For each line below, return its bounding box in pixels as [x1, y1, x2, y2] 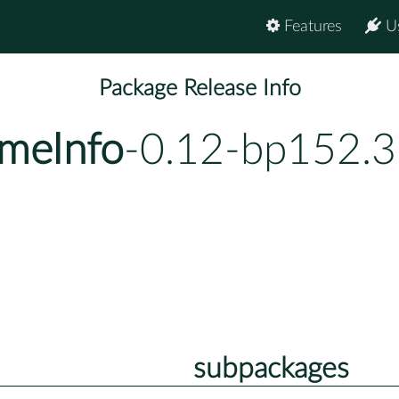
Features [280, 19, 342, 35]
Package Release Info [98, 77, 301, 101]
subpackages [192, 354, 349, 383]
